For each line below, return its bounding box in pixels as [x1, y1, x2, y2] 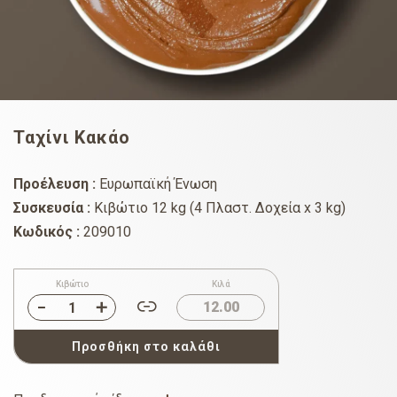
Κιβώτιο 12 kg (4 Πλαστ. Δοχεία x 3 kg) [90, 199, 346, 217]
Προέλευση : [13, 175, 96, 193]
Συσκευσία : [13, 199, 90, 217]
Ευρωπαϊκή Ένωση [96, 175, 217, 193]
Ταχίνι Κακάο [13, 127, 130, 149]
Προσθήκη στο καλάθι [72, 339, 221, 354]
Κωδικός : [13, 223, 80, 241]
